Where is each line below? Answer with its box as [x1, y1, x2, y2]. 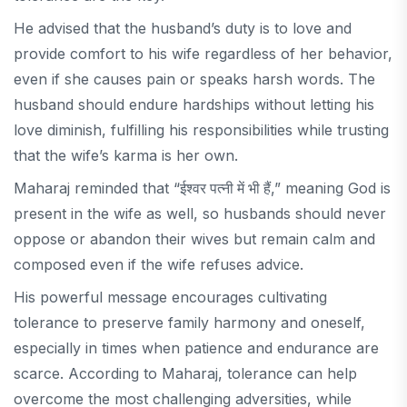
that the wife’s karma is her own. [14, 146, 238, 165]
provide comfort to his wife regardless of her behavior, [14, 45, 392, 64]
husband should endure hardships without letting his [14, 95, 374, 114]
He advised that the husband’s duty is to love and [14, 19, 352, 38]
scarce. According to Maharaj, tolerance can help [14, 364, 357, 383]
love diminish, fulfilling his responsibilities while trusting [14, 121, 389, 140]
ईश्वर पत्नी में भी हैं [180, 179, 271, 198]
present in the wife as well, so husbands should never [14, 204, 386, 223]
